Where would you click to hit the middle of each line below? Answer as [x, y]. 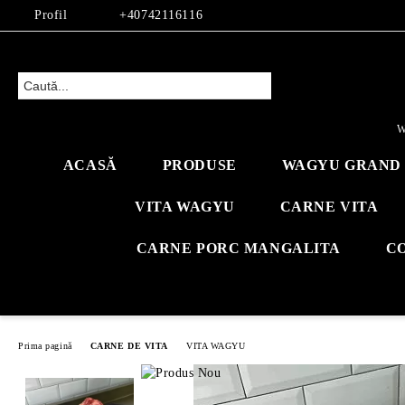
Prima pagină [45, 345]
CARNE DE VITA [129, 345]
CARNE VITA [329, 207]
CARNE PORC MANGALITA [238, 248]
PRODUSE [199, 165]
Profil [51, 15]
